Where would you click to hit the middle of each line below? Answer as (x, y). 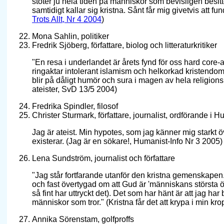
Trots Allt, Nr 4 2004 (67, 19)
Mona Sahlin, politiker (70, 36)
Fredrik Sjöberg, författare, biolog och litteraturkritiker (124, 45)
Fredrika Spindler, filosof (75, 106)
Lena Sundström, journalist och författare (103, 158)
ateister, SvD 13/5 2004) (74, 89)
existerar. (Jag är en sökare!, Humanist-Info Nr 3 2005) (127, 141)
